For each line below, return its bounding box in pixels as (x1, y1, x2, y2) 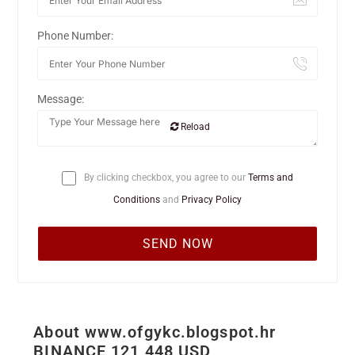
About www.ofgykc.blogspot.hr (33, 323, 277, 342)
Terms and (248, 172, 293, 184)
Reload (178, 121, 211, 133)
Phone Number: (37, 29, 114, 43)
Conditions (113, 194, 160, 206)
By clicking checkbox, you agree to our (82, 172, 248, 184)
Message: (37, 93, 85, 106)
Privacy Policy (181, 194, 242, 206)
